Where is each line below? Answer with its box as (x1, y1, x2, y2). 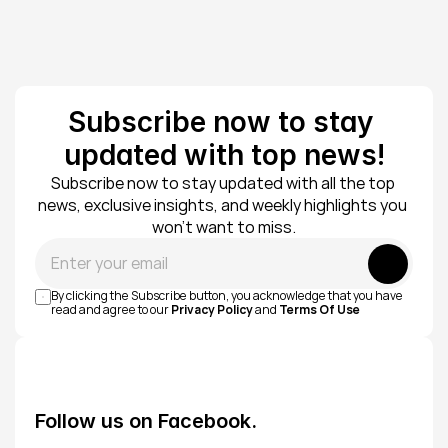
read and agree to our (51, 301, 171, 318)
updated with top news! (63, 138, 385, 172)
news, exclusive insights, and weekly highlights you (38, 194, 407, 216)
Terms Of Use (279, 301, 360, 318)
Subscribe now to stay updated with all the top (50, 172, 395, 194)
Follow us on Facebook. (35, 409, 257, 433)
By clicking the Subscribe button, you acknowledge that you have (51, 287, 403, 304)
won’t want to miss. (152, 216, 296, 238)
